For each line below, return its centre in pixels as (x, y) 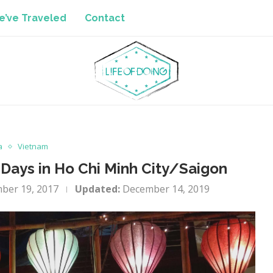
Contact (105, 18)
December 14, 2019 (166, 189)
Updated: (98, 189)
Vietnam (33, 146)
